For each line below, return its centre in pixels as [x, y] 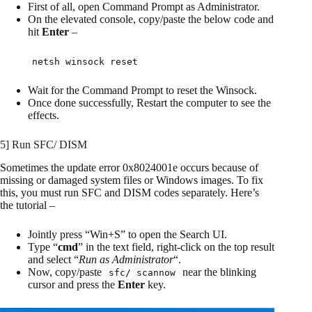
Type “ [43, 247]
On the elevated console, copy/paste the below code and [151, 19]
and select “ [53, 260]
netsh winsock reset [85, 62]
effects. [45, 116]
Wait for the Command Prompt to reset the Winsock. [144, 91]
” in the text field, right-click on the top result [176, 247]
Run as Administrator [126, 260]
